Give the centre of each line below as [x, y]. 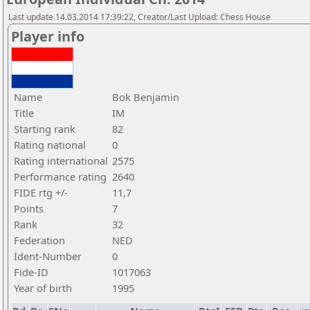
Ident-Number [48, 256]
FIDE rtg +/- [41, 192]
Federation [39, 240]
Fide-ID [31, 272]
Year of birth [43, 288]
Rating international [61, 161]
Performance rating [60, 176]
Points [29, 208]
